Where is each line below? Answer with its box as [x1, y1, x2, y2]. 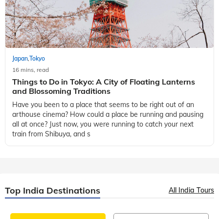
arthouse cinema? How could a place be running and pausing [12, 109, 203, 119]
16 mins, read [12, 66, 49, 73]
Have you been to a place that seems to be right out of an [12, 100, 194, 109]
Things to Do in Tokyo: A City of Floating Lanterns [12, 76, 195, 87]
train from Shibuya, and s [12, 129, 90, 138]
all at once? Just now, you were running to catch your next [12, 119, 194, 129]
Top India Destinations [5, 184, 100, 196]
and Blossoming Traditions [12, 86, 110, 96]
